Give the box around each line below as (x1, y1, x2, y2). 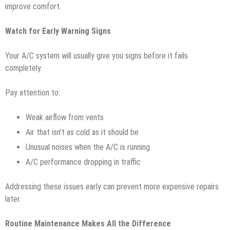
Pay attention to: (5, 87, 60, 98)
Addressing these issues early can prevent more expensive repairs (5, 181, 219, 191)
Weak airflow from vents (26, 112, 106, 122)
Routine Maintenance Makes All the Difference (5, 218, 171, 228)
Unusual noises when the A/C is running (26, 142, 152, 152)
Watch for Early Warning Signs (5, 26, 111, 36)
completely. (5, 63, 42, 73)
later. (5, 194, 21, 204)
